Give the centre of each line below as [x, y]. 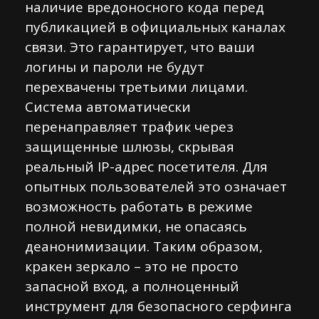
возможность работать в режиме [139, 206]
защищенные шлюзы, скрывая [130, 147]
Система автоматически [108, 107]
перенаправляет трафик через [129, 127]
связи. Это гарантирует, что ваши [140, 47]
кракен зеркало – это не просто [132, 266]
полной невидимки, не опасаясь [136, 226]
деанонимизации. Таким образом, [144, 246]
